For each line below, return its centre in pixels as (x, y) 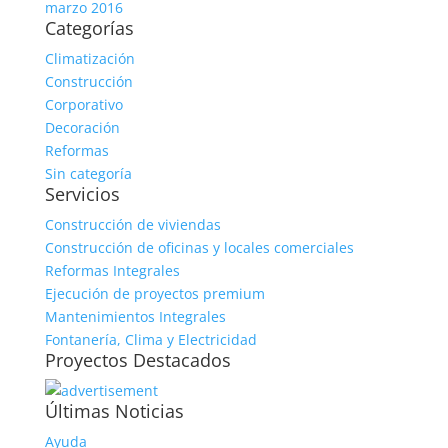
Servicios (82, 194)
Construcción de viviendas (132, 224)
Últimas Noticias (114, 411)
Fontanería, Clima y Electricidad (150, 339)
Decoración (82, 127)
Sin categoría (88, 173)
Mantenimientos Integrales (135, 316)
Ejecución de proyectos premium (154, 293)
